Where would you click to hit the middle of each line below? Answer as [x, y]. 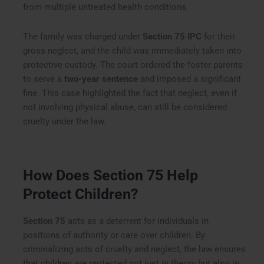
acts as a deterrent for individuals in [137, 221]
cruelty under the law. [65, 121]
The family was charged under [83, 36]
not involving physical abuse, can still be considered [125, 107]
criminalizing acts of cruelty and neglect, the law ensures [135, 250]
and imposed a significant [190, 79]
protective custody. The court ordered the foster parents [133, 65]
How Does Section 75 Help [111, 175]
